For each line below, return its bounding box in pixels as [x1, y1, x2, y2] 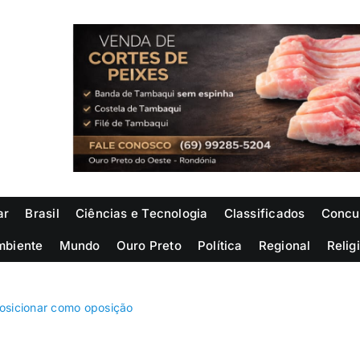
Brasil [25, 205, 59, 221]
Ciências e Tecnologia [75, 205, 208, 221]
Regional [258, 237, 311, 253]
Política [197, 237, 243, 253]
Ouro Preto [116, 237, 182, 253]
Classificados [223, 205, 305, 221]
